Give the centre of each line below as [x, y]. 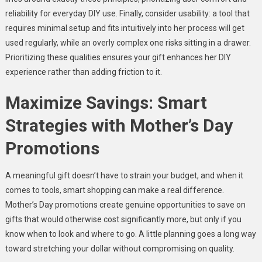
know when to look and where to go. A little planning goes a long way [130, 234]
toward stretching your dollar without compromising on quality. [120, 248]
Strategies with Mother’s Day [119, 125]
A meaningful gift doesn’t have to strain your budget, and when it [124, 175]
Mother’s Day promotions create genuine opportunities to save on [125, 204]
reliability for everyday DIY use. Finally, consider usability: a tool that [127, 13]
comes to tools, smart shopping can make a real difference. [114, 190]
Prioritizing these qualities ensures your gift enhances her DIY [118, 57]
